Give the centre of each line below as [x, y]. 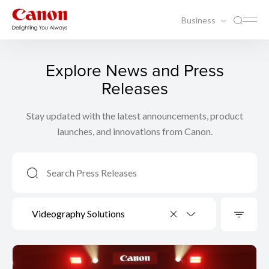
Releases [134, 88]
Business [199, 20]
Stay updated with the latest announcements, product [134, 116]
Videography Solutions [78, 213]
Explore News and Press [134, 70]
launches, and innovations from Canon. [134, 131]
